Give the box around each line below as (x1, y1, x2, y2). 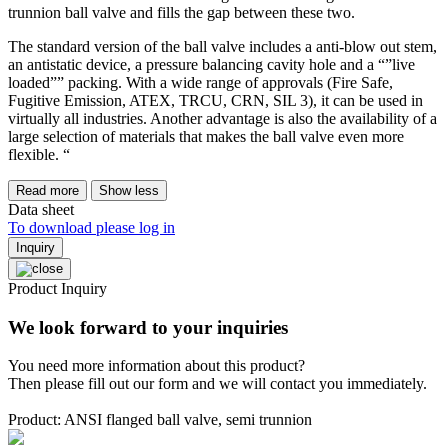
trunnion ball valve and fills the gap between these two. (8, 4, 355, 22)
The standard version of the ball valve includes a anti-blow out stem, (8, 38, 437, 56)
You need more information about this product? (8, 357, 305, 375)
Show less (99, 183, 159, 199)
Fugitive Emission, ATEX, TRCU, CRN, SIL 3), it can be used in (8, 92, 423, 110)
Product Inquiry (8, 280, 107, 298)
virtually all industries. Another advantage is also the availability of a (8, 110, 437, 128)
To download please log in (8, 219, 175, 237)
